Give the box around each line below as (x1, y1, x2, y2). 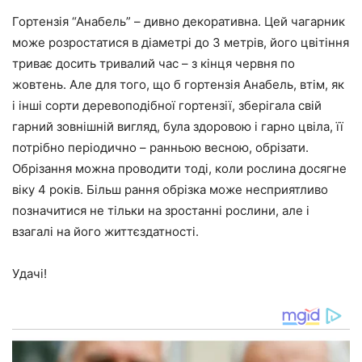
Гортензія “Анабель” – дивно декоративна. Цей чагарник (12, 13, 345, 29)
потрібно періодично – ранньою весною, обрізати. (12, 139, 309, 155)
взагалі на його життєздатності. (12, 223, 199, 239)
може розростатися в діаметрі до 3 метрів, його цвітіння (12, 34, 349, 50)
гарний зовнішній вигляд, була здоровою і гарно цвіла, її (12, 118, 343, 134)
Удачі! (12, 265, 47, 281)
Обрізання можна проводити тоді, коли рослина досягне (12, 160, 347, 176)
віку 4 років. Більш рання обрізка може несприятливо (12, 181, 328, 197)
